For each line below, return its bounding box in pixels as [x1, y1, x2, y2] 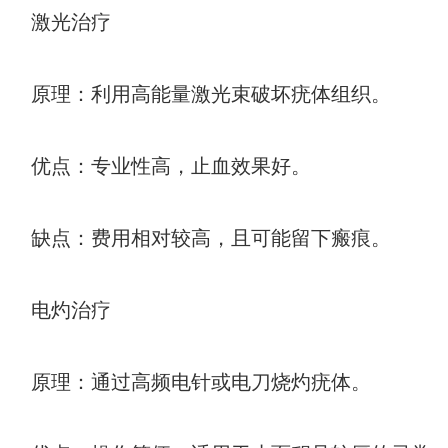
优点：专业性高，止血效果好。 [7, 155, 311, 178]
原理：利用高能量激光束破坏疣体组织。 [7, 83, 391, 106]
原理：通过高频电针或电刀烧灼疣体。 [7, 371, 371, 394]
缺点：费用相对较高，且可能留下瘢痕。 [7, 227, 391, 250]
